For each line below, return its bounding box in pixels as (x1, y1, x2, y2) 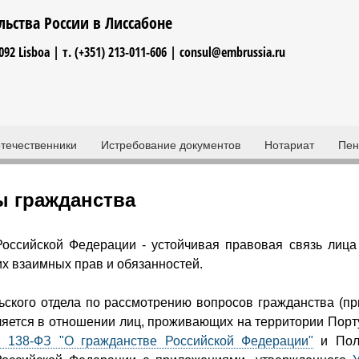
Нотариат (264, 139, 314, 151)
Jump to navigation (126, 4, 233, 18)
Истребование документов (101, 139, 240, 151)
